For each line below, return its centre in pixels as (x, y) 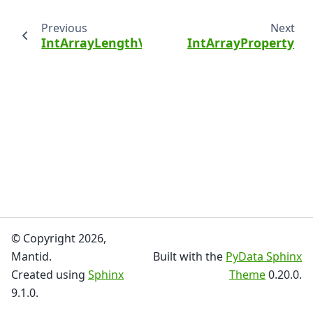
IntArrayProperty (241, 42)
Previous (64, 28)
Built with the (189, 256)
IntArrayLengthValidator (118, 42)
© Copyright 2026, (59, 238)
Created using (50, 275)
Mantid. (31, 256)
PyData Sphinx (264, 256)
